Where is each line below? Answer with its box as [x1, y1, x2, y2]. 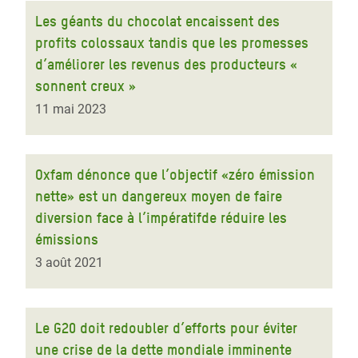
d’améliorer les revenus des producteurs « [35, 56, 297, 73]
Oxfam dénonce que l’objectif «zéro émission [35, 166, 315, 183]
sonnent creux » [35, 78, 136, 94]
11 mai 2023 [35, 101, 106, 117]
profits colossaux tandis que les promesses [35, 34, 308, 51]
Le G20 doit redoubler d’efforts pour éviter [35, 320, 297, 336]
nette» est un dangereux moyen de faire [35, 188, 282, 205]
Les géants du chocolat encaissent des [35, 13, 280, 30]
